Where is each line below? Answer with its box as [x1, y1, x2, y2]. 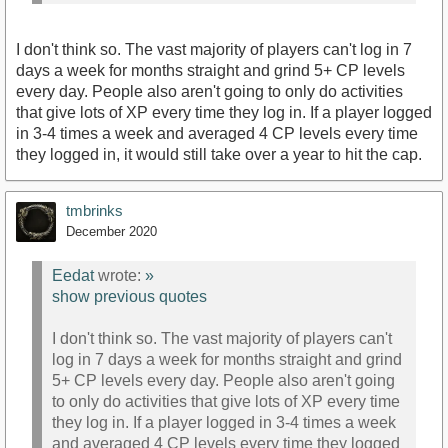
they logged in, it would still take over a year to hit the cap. [16, 145, 422, 163]
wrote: [94, 267, 145, 285]
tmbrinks [66, 201, 123, 219]
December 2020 [66, 223, 157, 239]
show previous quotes [52, 288, 207, 306]
